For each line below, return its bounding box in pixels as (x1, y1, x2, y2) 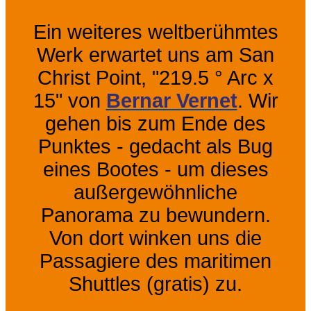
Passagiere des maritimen (40, 249, 271, 272)
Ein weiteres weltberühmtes (33, 20, 278, 43)
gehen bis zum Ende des (45, 112, 266, 135)
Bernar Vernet (106, 89, 237, 112)
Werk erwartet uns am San (37, 43, 274, 66)
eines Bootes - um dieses (42, 158, 269, 180)
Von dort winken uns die (49, 226, 262, 249)
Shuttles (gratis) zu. (69, 272, 242, 295)
